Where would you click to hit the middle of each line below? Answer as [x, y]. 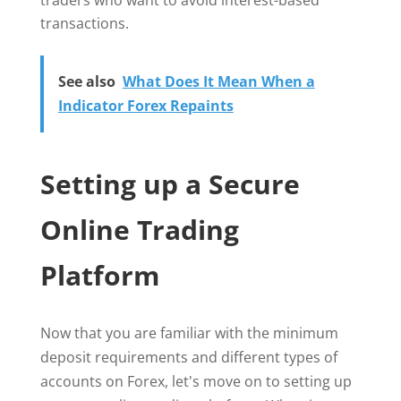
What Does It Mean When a [218, 82]
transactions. [84, 24]
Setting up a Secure [170, 184]
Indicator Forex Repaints [145, 106]
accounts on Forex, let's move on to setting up [196, 382]
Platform [99, 276]
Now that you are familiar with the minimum [189, 333]
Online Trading [139, 230]
